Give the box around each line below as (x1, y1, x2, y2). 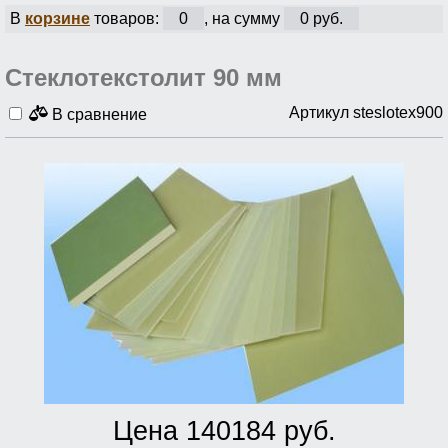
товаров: (89, 10, 163, 28)
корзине (24, 10, 90, 28)
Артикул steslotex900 (289, 103, 443, 121)
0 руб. (299, 10, 343, 28)
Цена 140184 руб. (112, 414, 336, 446)
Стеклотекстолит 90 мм (5, 63, 282, 91)
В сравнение (48, 105, 147, 123)
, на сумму (203, 10, 284, 28)
